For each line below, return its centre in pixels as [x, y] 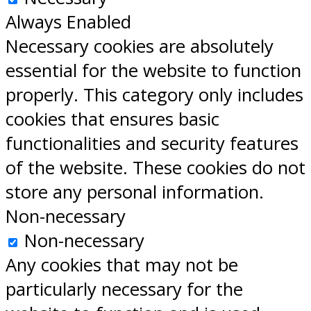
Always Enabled [68, 22]
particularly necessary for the [124, 289]
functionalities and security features [152, 144]
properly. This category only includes [154, 95]
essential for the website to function [153, 71]
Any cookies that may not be [122, 265]
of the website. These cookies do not [155, 168]
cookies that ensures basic [112, 119]
